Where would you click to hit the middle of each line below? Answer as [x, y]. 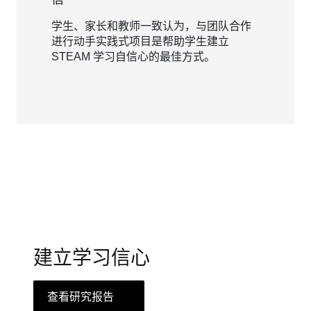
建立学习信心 [92, 258]
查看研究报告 [81, 297]
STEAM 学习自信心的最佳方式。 [133, 57]
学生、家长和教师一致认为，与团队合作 [151, 26]
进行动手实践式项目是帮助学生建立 [140, 41]
